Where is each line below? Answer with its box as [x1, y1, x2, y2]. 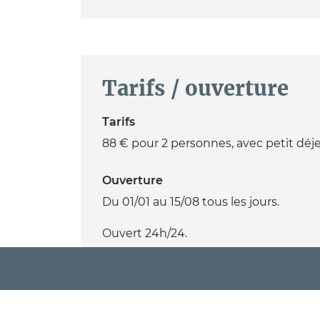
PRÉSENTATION [87, 264, 166, 274]
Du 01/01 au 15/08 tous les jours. [101, 195, 279, 209]
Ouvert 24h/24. [101, 226, 187, 241]
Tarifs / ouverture [101, 75, 289, 101]
